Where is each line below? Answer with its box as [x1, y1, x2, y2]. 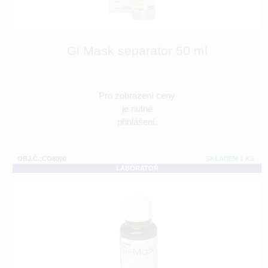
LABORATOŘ [115, 165, 159, 172]
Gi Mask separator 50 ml [66, 44, 208, 58]
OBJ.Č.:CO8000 [17, 155, 66, 163]
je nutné [121, 103, 153, 114]
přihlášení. [117, 117, 157, 127]
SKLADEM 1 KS [206, 155, 254, 163]
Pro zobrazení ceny [99, 90, 175, 101]
